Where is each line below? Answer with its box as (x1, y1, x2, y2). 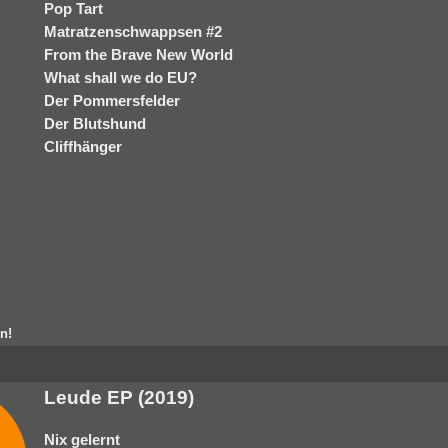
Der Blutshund (44, 115, 146, 132)
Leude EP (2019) (44, 387, 194, 408)
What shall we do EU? (44, 69, 197, 86)
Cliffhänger (44, 138, 122, 155)
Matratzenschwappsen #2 (44, 23, 222, 40)
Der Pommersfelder (44, 92, 180, 109)
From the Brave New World (44, 46, 233, 63)
